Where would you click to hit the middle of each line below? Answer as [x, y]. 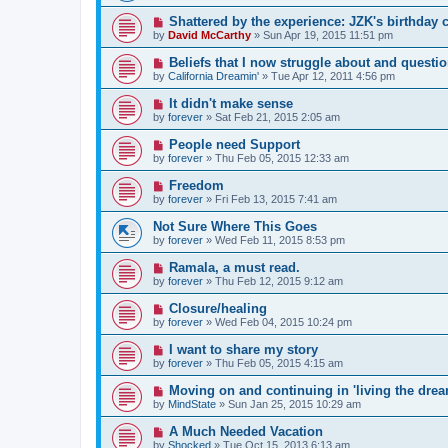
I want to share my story [243, 349]
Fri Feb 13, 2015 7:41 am [276, 198]
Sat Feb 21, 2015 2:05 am [277, 116]
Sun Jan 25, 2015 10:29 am [294, 403]
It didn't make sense [230, 103]
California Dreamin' [213, 75]
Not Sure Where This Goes [235, 226]
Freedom [196, 185]
